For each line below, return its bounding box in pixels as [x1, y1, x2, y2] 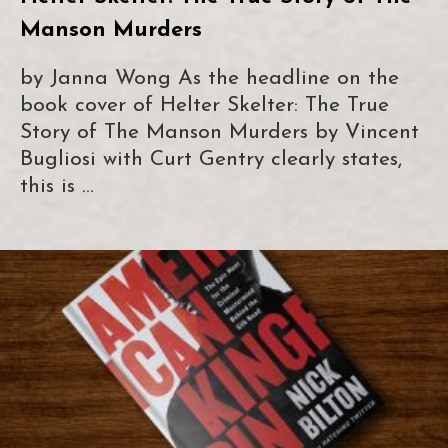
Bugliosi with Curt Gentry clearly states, [20, 148, 402, 170]
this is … [20, 175, 94, 197]
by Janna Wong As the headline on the [20, 67, 399, 89]
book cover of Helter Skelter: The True [20, 94, 389, 116]
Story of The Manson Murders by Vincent [20, 121, 419, 143]
